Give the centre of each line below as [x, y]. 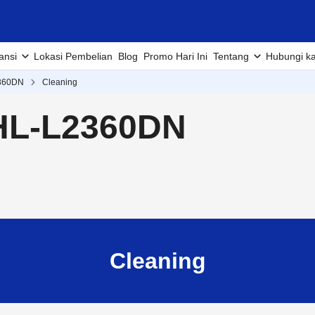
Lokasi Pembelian [73, 56]
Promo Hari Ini [175, 56]
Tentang [231, 56]
